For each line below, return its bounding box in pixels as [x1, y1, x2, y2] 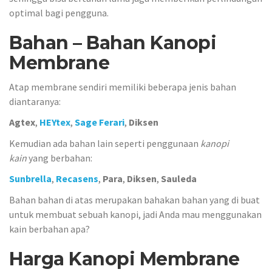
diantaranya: [9, 95, 61, 107]
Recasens [56, 172, 98, 185]
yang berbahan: [27, 151, 92, 164]
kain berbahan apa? [9, 222, 90, 235]
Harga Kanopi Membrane [9, 247, 244, 270]
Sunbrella [9, 172, 52, 185]
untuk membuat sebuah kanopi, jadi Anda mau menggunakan [9, 208, 262, 220]
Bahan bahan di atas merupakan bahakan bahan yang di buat [9, 193, 260, 206]
